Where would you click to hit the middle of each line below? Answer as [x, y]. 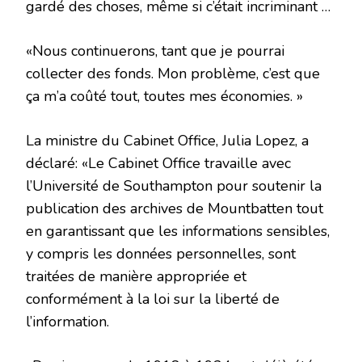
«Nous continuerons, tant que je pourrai [155, 51]
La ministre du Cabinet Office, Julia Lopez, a [167, 141]
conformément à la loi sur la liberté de [153, 299]
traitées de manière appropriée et [136, 277]
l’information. [67, 322]
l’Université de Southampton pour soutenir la [174, 186]
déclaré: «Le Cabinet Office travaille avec [158, 164]
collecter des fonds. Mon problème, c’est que [173, 74]
